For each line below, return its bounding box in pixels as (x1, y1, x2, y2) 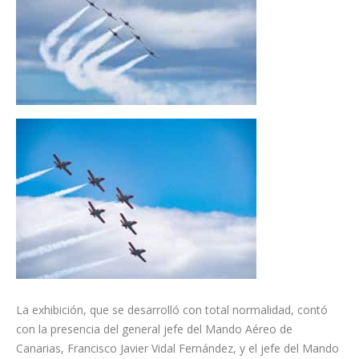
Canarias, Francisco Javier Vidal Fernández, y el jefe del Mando (16, 341, 339, 357)
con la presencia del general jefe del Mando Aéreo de (16, 321, 292, 337)
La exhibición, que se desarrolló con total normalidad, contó (16, 302, 328, 318)
